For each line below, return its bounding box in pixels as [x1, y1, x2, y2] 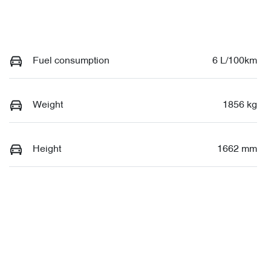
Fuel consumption [33, 56, 109, 66]
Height [33, 144, 61, 154]
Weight [33, 100, 63, 110]
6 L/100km [212, 56, 257, 66]
